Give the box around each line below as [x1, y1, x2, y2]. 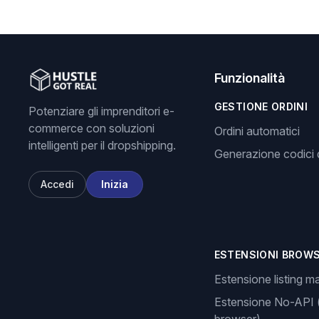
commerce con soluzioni [28, 121, 155, 135]
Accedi [41, 178, 74, 190]
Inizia [101, 178, 128, 190]
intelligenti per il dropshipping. [28, 138, 176, 152]
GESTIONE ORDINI [214, 100, 308, 113]
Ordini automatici [214, 124, 300, 138]
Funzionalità [214, 70, 285, 85]
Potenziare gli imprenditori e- [28, 104, 174, 118]
